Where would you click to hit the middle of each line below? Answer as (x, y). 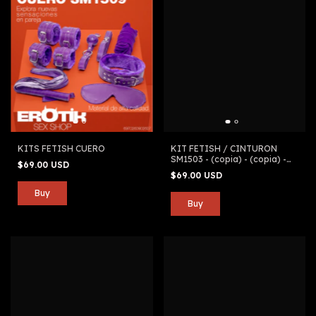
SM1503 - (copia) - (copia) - (228, 159)
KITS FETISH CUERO (61, 149)
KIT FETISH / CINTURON (224, 149)
